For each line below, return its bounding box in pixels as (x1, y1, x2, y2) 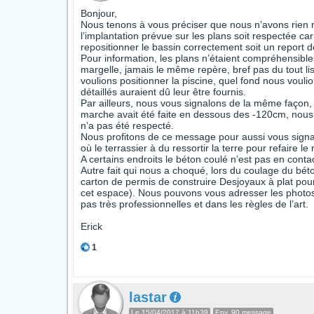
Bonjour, (81, 8, 117, 19)
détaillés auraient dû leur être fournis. (81, 86, 246, 97)
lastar (129, 289, 167, 305)
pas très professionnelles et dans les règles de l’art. (81, 198, 308, 210)
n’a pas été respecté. (81, 120, 174, 131)
